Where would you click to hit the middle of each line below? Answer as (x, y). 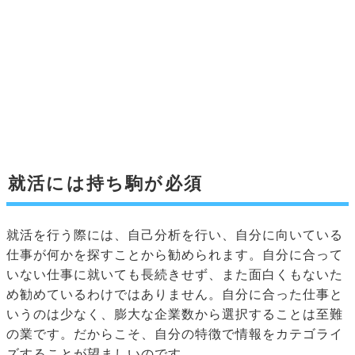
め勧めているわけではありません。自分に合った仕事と (175, 295)
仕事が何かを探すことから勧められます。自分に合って (175, 255)
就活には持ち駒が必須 (105, 184)
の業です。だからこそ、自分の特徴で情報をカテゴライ (175, 334)
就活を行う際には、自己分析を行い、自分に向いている (175, 235)
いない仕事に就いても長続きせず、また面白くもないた (175, 275)
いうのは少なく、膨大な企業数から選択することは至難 (175, 315)
